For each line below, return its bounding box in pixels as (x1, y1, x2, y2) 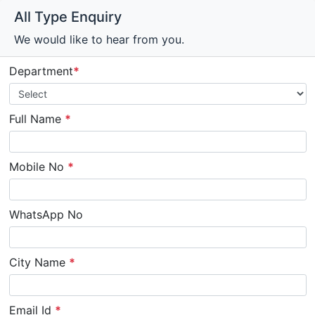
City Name (8, 255, 69, 269)
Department (8, 64, 73, 78)
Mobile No (8, 160, 67, 174)
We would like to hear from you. (14, 32, 184, 46)
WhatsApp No (8, 207, 83, 221)
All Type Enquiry (14, 8, 122, 25)
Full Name (8, 112, 65, 126)
